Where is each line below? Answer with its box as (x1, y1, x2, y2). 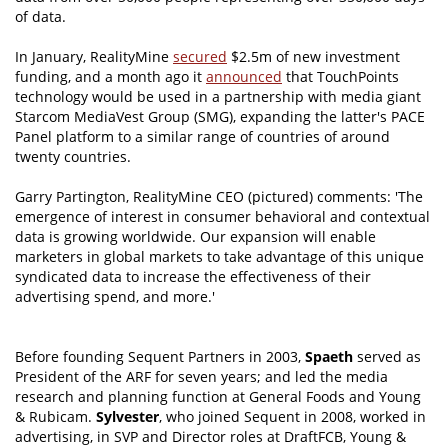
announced (206, 67, 282, 87)
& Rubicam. (15, 407, 96, 427)
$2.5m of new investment (227, 47, 400, 67)
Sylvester (96, 407, 159, 427)
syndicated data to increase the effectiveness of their (15, 267, 371, 287)
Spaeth (305, 347, 353, 367)
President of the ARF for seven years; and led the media (15, 367, 388, 387)
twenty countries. (15, 147, 131, 167)
